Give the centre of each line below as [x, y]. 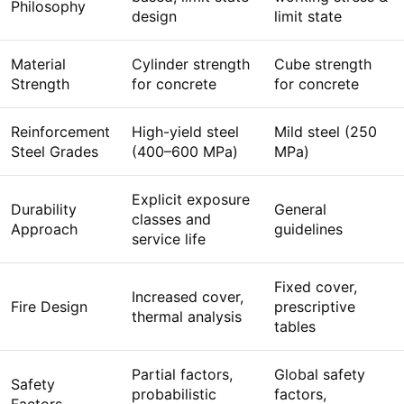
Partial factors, [182, 375]
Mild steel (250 [326, 132]
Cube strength [323, 64]
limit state [308, 17]
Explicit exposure [191, 200]
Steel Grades [55, 152]
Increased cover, [188, 297]
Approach [44, 230]
